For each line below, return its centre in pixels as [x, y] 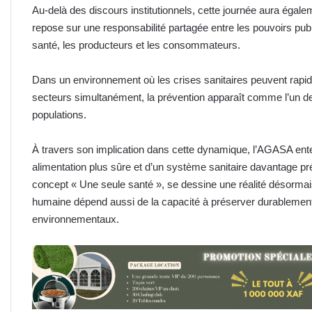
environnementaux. [76, 219]
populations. [59, 114]
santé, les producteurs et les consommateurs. [136, 45]
